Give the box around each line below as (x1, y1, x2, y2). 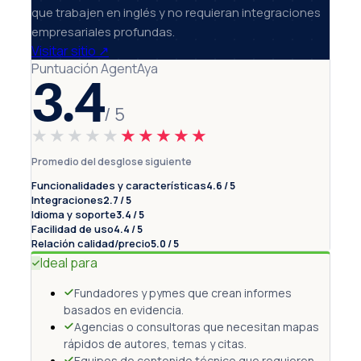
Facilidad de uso (31, 222, 114, 237)
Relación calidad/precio (31, 236, 151, 251)
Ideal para (40, 254, 98, 272)
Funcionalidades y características (31, 178, 206, 193)
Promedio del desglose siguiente (31, 155, 192, 169)
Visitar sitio (31, 42, 96, 60)
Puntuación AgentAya (31, 60, 158, 78)
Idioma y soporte (31, 207, 116, 222)
